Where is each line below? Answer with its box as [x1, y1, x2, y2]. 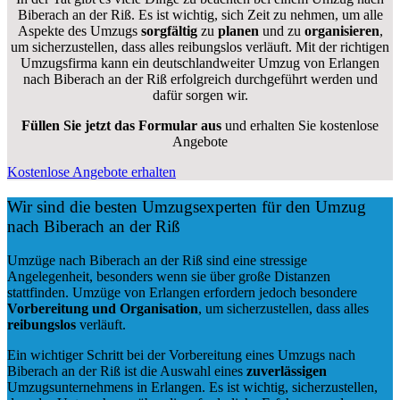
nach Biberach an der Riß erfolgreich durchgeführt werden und [22, 71, 378, 87]
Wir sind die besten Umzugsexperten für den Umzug [7, 196, 366, 216]
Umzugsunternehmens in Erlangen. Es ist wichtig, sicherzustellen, [7, 379, 378, 396]
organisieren [300, 22, 379, 38]
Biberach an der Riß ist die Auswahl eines [7, 363, 246, 379]
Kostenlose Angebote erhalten [7, 163, 176, 179]
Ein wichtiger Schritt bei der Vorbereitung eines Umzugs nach [7, 347, 355, 363]
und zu [258, 22, 301, 38]
